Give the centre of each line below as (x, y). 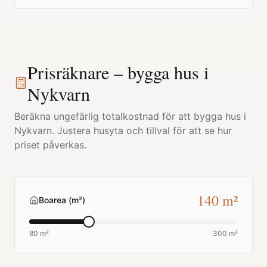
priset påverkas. (50, 145)
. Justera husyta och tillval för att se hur (142, 131)
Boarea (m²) (62, 200)
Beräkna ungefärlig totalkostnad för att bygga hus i (130, 116)
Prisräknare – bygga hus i (118, 72)
